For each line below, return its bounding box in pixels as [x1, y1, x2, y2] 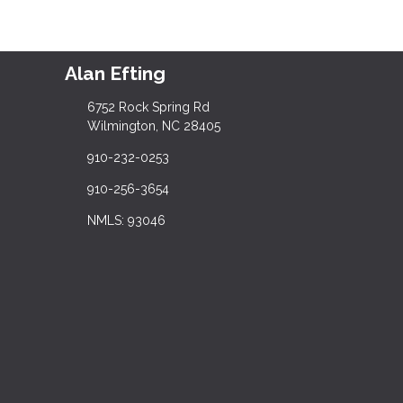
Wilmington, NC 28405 [86, 118, 220, 133]
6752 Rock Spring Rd [86, 99, 210, 114]
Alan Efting [65, 61, 166, 85]
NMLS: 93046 [86, 212, 166, 228]
